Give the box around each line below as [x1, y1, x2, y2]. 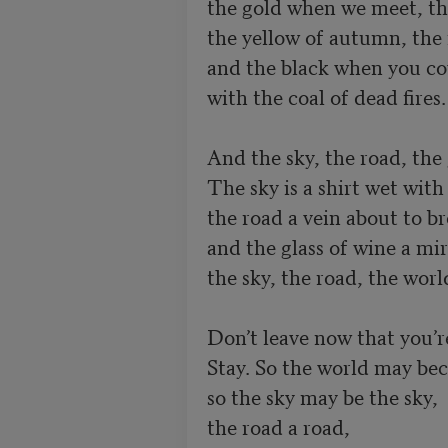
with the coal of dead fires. [206, 81, 446, 112]
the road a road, [206, 411, 350, 442]
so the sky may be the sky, [206, 381, 438, 412]
